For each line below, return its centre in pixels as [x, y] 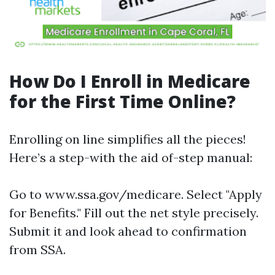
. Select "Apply [222, 194]
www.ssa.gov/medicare [113, 194]
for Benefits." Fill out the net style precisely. [134, 213]
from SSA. [37, 250]
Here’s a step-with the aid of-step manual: [131, 157]
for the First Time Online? [122, 101]
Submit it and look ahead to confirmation [128, 231]
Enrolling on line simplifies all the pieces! [128, 139]
